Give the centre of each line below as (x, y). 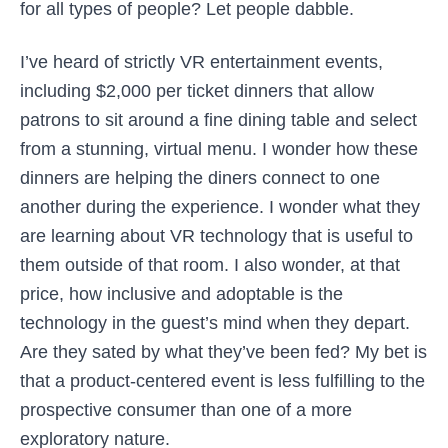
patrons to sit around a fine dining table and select (218, 120)
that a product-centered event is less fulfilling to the (222, 381)
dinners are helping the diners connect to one (200, 178)
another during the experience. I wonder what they (220, 207)
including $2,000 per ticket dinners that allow (197, 91)
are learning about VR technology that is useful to (216, 236)
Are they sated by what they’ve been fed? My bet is (223, 352)
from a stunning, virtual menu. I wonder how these (219, 149)
